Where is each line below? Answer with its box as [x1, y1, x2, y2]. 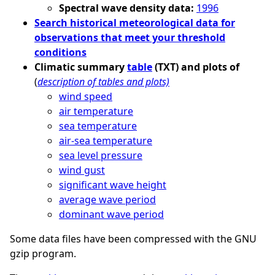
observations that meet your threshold [34, 30, 225, 44]
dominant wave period [59, 207, 164, 221]
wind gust [59, 163, 105, 177]
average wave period [59, 192, 156, 206]
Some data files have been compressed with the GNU [10, 231, 257, 246]
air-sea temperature [59, 133, 152, 147]
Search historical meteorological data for [34, 15, 235, 29]
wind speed [59, 89, 112, 103]
